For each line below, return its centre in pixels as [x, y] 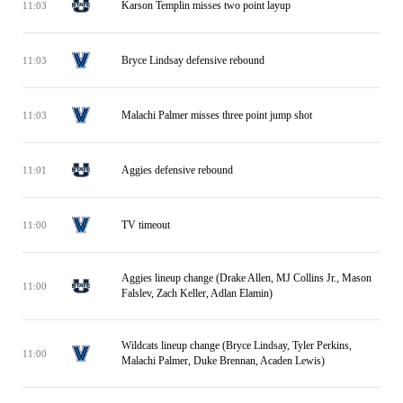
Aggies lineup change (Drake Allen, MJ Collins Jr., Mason [246, 278]
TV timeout [146, 224]
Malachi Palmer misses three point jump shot [217, 115]
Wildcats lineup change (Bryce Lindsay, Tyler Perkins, [237, 345]
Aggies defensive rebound [177, 170]
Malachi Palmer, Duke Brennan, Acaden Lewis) [223, 361]
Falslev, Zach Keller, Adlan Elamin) [197, 293]
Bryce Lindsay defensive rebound [193, 60]
